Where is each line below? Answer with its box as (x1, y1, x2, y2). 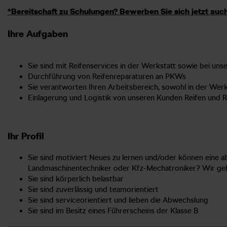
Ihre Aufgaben (8, 28, 68, 39)
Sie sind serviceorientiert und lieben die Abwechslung (28, 195, 208, 205)
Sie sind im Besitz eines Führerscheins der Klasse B (28, 206, 198, 215)
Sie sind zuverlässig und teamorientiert (28, 184, 159, 194)
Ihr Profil (8, 130, 44, 141)
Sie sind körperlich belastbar (28, 174, 124, 183)
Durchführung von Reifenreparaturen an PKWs (28, 71, 186, 81)
